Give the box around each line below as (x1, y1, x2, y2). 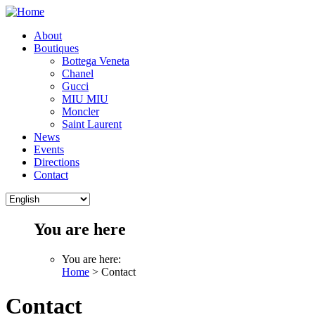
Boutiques (34, 42, 79, 54)
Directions (34, 156, 79, 168)
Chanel (62, 67, 94, 79)
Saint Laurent (62, 118, 122, 130)
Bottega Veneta (62, 55, 129, 67)
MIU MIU (62, 93, 108, 105)
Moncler (62, 105, 99, 117)
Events (34, 143, 64, 155)
